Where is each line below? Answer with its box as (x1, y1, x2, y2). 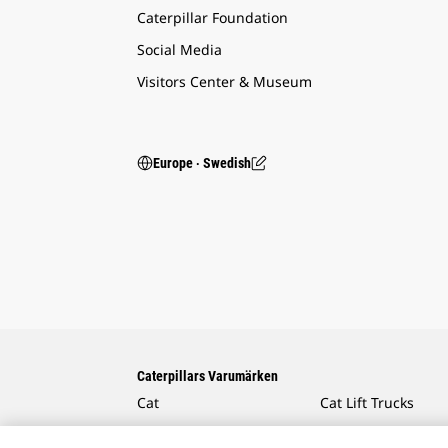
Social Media (137, 40, 222, 60)
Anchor (320, 425, 369, 445)
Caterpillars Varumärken (137, 368, 278, 385)
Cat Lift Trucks (320, 393, 415, 413)
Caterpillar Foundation (137, 8, 288, 28)
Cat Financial (137, 425, 223, 445)
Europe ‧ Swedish (153, 155, 251, 172)
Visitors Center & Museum (137, 72, 312, 92)
